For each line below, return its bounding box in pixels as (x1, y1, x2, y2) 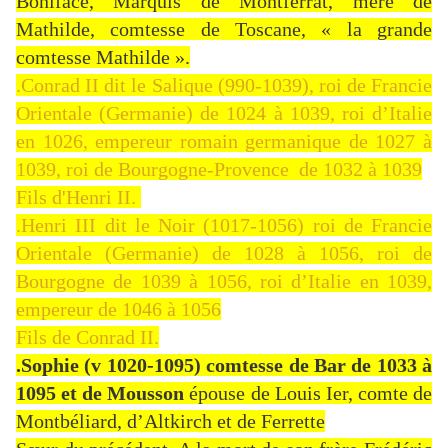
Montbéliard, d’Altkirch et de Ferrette (16, 410, 325, 433)
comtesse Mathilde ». (16, 46, 190, 69)
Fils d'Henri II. (16, 186, 141, 209)
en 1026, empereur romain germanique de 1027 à (16, 130, 432, 153)
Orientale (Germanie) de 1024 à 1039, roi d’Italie (16, 102, 432, 125)
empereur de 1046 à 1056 (16, 298, 221, 321)
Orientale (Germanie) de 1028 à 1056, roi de (16, 242, 432, 265)
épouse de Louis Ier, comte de (189, 382, 433, 405)
